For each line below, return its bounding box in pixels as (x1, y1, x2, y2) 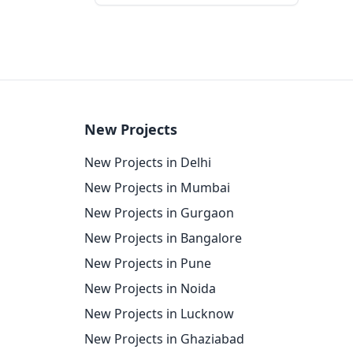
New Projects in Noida (84, 280, 216, 297)
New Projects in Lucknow (84, 305, 234, 322)
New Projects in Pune (84, 255, 211, 272)
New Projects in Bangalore (84, 229, 242, 247)
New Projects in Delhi (84, 154, 211, 171)
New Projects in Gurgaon (84, 204, 234, 221)
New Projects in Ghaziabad (84, 330, 244, 347)
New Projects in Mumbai (84, 179, 230, 196)
